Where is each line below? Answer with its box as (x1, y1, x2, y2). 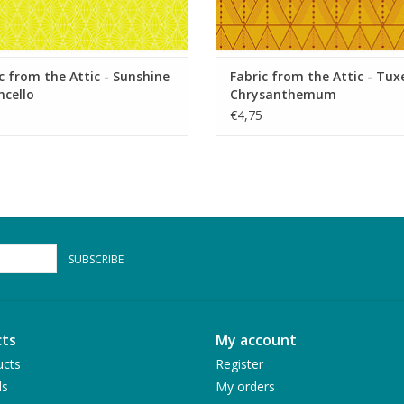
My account (216, 330, 297, 351)
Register (216, 355, 263, 373)
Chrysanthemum (230, 86, 336, 104)
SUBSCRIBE (69, 252, 124, 268)
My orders (216, 378, 275, 396)
